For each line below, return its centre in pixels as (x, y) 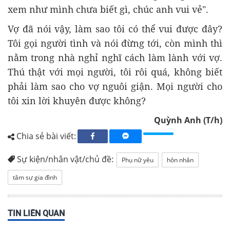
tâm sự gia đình (35, 178)
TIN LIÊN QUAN (36, 214)
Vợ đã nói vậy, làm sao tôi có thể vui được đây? (115, 29)
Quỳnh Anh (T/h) (188, 120)
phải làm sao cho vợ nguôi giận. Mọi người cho (115, 87)
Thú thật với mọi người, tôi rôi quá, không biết (115, 72)
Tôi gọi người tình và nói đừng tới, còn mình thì (115, 43)
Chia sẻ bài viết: (45, 136)
